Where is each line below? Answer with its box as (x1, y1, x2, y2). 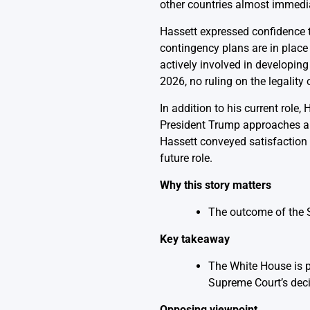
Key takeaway (159, 232, 230, 246)
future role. (159, 152, 212, 165)
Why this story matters (159, 179, 271, 192)
